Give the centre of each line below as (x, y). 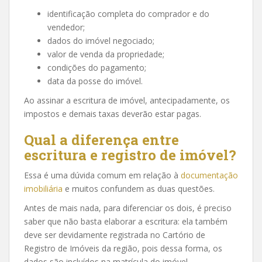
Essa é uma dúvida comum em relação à (102, 175)
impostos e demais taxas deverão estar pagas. (113, 114)
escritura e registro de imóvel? (130, 155)
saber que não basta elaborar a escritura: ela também (126, 221)
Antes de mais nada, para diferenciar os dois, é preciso (128, 208)
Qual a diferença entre (101, 140)
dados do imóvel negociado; (101, 41)
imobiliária (43, 189)
